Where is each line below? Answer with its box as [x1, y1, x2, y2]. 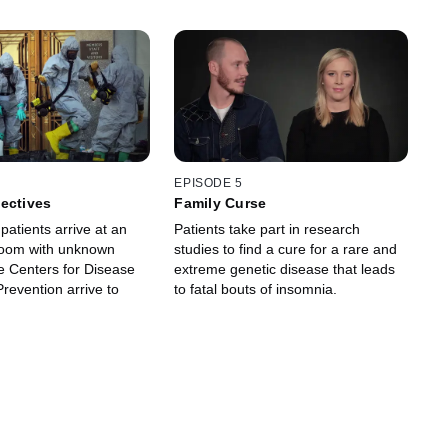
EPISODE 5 [174, 176, 243, 191]
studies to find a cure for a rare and [174, 241, 398, 258]
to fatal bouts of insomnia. [174, 281, 338, 298]
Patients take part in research [174, 221, 361, 238]
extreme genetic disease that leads [174, 261, 396, 278]
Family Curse [174, 195, 267, 212]
